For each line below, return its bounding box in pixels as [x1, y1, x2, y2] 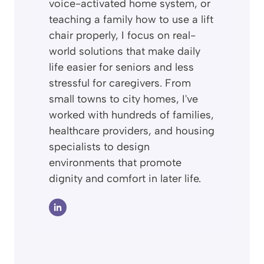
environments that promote [49, 156, 181, 169]
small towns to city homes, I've [49, 92, 198, 105]
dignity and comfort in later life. [49, 171, 201, 185]
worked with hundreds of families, [49, 108, 214, 121]
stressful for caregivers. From [49, 76, 191, 90]
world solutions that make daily [49, 44, 200, 58]
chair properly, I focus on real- [49, 28, 196, 42]
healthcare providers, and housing [49, 124, 214, 137]
